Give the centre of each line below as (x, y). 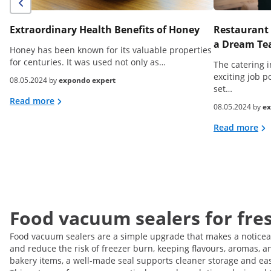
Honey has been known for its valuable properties (111, 50)
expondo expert (87, 80)
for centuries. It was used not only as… (88, 62)
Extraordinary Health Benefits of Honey (105, 30)
